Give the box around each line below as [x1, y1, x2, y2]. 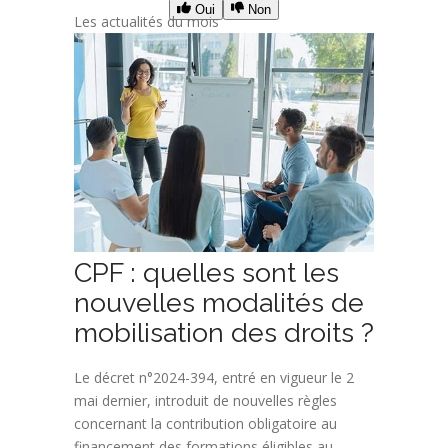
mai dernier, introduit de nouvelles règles [74, 390, 337, 410]
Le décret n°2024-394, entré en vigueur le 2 [74, 367, 354, 387]
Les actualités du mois [74, 12, 219, 32]
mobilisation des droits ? [74, 316, 374, 348]
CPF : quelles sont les [74, 256, 339, 288]
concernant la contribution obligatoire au [74, 413, 337, 433]
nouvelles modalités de [74, 286, 364, 318]
